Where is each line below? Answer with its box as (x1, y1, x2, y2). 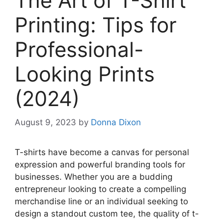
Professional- (15, 36, 143, 62)
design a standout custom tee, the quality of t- (15, 209, 199, 219)
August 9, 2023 (15, 117, 76, 128)
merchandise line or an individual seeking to (15, 196, 188, 207)
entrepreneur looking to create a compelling (15, 184, 186, 194)
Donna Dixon (91, 117, 141, 128)
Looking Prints (15, 61, 155, 86)
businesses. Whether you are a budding (15, 172, 172, 182)
